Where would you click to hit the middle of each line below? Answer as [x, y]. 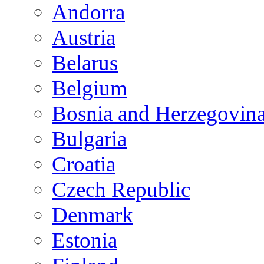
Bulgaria [89, 138]
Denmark [93, 214]
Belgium [90, 88]
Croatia [84, 164]
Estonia [85, 240]
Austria [84, 37]
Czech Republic [121, 189]
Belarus [85, 62]
